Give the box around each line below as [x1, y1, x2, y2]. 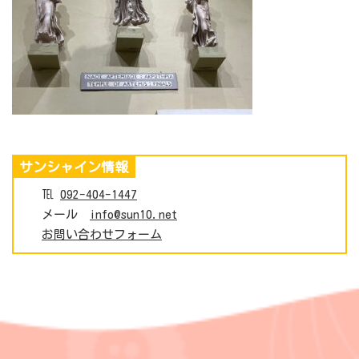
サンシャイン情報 [19, 159, 128, 174]
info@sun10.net [90, 208, 177, 220]
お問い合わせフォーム [42, 228, 162, 240]
